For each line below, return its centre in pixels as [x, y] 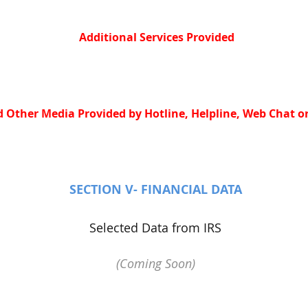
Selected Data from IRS [155, 228]
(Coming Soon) [155, 263]
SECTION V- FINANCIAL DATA [155, 189]
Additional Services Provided [157, 37]
